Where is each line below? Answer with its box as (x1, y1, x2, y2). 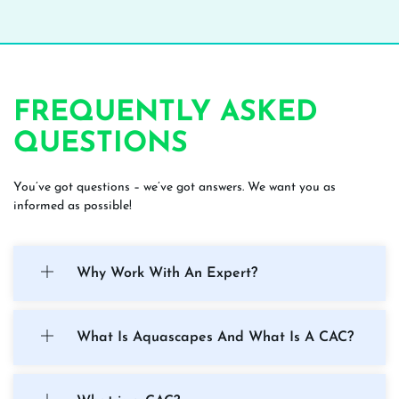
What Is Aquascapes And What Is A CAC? (77, 330, 354, 346)
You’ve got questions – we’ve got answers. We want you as (13, 181, 336, 195)
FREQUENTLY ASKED (13, 99, 318, 128)
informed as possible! (13, 199, 132, 214)
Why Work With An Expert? (77, 266, 257, 281)
